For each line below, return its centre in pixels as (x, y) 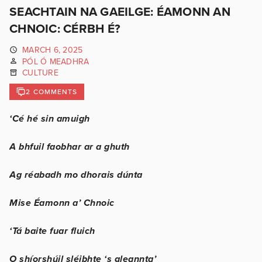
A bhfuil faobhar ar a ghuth (70, 146)
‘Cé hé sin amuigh (50, 118)
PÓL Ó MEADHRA (56, 61)
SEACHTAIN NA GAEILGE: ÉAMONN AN (120, 12)
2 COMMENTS (52, 92)
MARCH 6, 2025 (53, 50)
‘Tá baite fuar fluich (52, 231)
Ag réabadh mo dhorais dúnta (76, 175)
